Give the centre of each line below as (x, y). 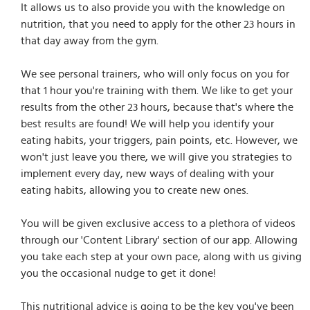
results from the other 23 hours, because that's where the (157, 107)
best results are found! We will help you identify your (147, 124)
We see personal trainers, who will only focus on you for (155, 74)
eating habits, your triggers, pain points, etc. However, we (159, 140)
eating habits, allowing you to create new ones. (135, 190)
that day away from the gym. (90, 40)
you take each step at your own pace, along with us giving (161, 256)
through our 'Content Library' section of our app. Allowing (159, 240)
